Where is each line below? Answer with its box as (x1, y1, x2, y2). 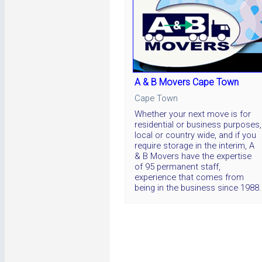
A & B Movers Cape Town (135, 76, 239, 88)
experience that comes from (135, 171, 244, 182)
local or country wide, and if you (135, 129, 256, 140)
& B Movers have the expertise (135, 150, 251, 161)
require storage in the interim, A (135, 140, 254, 151)
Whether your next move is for (135, 108, 251, 119)
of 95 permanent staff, (135, 161, 220, 172)
